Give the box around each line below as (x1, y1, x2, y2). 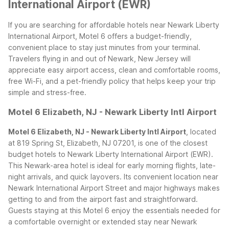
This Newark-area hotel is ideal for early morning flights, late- (8, 161, 216, 170)
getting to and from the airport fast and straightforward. (8, 194, 198, 203)
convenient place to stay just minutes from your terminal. (8, 42, 200, 52)
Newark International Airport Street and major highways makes (8, 183, 220, 192)
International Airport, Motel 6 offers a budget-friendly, (8, 31, 192, 40)
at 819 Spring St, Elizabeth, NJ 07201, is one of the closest (8, 138, 208, 147)
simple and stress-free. (8, 87, 86, 97)
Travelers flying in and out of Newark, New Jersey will (8, 54, 191, 63)
